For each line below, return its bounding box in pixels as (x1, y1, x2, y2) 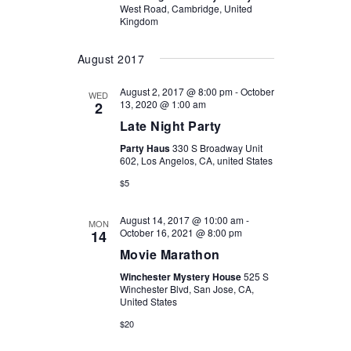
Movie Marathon (119, 245, 220, 263)
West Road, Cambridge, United (119, 2, 252, 15)
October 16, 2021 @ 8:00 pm (119, 226, 242, 239)
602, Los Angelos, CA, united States (119, 154, 273, 167)
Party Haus (119, 141, 172, 155)
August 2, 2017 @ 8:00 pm (119, 85, 233, 98)
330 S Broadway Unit (172, 141, 262, 154)
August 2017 (77, 51, 144, 67)
